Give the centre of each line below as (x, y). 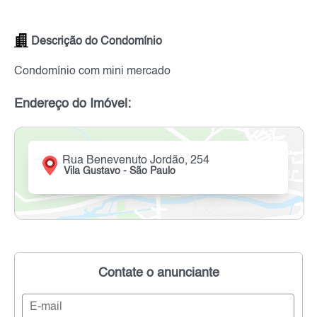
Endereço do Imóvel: (73, 104)
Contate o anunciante (158, 273)
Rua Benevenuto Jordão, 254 (136, 160)
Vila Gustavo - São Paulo (120, 171)
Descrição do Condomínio (95, 42)
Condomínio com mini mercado (92, 71)
